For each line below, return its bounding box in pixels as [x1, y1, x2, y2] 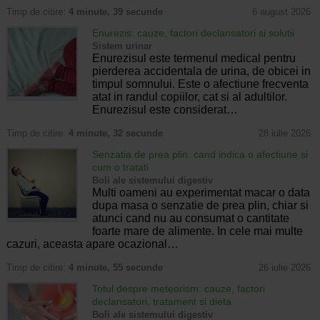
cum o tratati [91, 161, 149, 173]
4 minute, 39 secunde [68, 6, 163, 18]
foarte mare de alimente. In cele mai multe [91, 224, 303, 237]
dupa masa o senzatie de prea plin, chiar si [91, 199, 309, 211]
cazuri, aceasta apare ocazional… [6, 237, 179, 250]
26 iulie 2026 [258, 261, 311, 273]
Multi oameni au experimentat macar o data [91, 186, 310, 199]
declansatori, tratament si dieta [91, 295, 231, 307]
